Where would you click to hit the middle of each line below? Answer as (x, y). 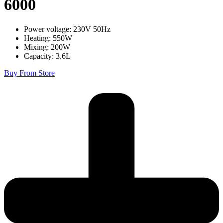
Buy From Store (29, 73)
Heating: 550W (48, 38)
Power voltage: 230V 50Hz (67, 29)
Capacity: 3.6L (47, 56)
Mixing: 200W (47, 47)
